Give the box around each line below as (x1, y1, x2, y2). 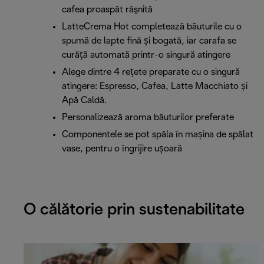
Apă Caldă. (62, 96, 107, 105)
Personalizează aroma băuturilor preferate (62, 113, 234, 123)
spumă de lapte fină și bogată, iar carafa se (62, 37, 236, 46)
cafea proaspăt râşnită (62, 5, 153, 15)
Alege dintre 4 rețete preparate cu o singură (62, 68, 240, 77)
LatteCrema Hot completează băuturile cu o (62, 22, 242, 32)
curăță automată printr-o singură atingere (62, 51, 230, 60)
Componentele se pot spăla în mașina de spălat (62, 130, 253, 140)
